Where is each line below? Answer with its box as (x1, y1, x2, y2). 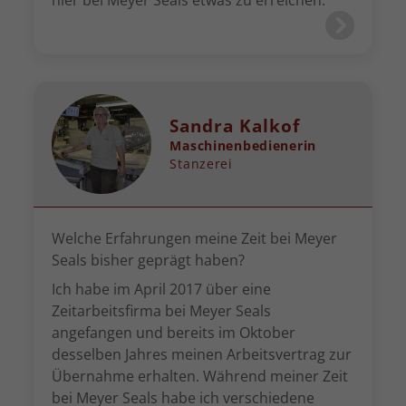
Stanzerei (169, 155, 233, 172)
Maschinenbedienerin (169, 137, 317, 154)
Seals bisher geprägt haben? (52, 250, 246, 270)
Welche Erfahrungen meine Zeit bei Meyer (52, 228, 338, 248)
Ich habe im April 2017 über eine (52, 279, 272, 299)
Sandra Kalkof (169, 113, 300, 138)
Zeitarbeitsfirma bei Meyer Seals (52, 301, 272, 321)
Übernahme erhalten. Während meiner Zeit (52, 366, 349, 386)
